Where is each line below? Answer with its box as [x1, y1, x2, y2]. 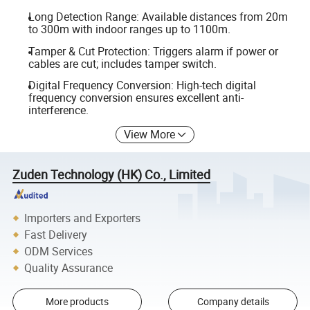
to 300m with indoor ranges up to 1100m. [28, 21, 230, 37]
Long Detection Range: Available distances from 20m [28, 8, 288, 24]
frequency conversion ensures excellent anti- [28, 90, 244, 106]
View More [124, 126, 176, 142]
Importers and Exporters [24, 210, 141, 226]
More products [45, 295, 109, 309]
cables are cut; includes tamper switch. [28, 55, 217, 71]
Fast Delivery [24, 226, 88, 242]
